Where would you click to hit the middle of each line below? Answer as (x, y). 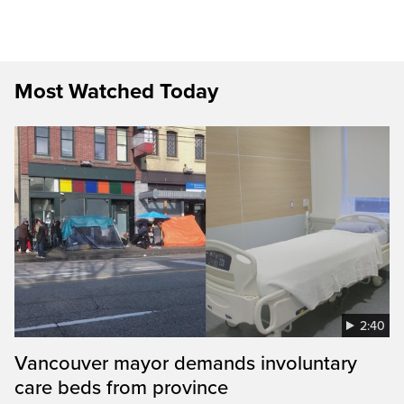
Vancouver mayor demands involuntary (186, 363)
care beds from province (121, 387)
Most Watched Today (116, 91)
